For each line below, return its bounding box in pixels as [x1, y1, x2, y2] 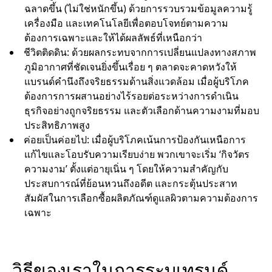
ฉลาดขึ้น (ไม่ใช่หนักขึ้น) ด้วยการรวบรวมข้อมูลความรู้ [24, 1, 253, 15]
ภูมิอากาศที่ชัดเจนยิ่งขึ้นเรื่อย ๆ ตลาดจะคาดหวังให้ [24, 59, 237, 73]
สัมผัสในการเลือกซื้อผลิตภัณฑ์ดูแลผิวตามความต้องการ [24, 191, 258, 205]
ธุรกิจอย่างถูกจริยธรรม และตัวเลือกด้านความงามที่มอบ [24, 103, 259, 117]
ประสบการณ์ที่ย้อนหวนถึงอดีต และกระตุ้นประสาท [24, 176, 237, 190]
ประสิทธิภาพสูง [24, 118, 90, 132]
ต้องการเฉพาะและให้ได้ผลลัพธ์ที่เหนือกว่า [24, 30, 202, 44]
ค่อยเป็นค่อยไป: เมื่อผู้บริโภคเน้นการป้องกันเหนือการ [24, 132, 246, 146]
